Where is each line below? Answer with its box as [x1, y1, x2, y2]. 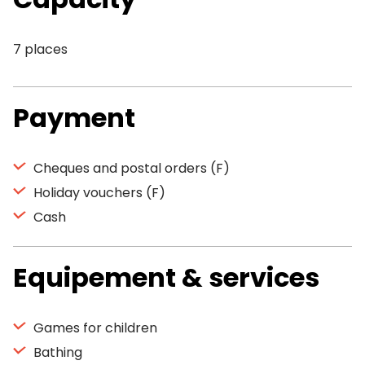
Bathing [30, 343, 82, 362]
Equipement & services [13, 259, 319, 296]
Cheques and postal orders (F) [30, 159, 230, 178]
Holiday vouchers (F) [30, 183, 165, 202]
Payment [13, 99, 135, 136]
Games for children [30, 319, 157, 337]
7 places [13, 40, 68, 59]
